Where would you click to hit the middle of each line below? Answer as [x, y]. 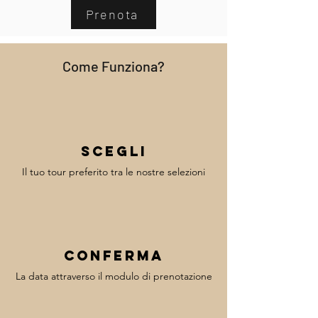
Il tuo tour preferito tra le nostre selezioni [114, 171]
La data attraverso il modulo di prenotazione [114, 276]
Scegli [114, 151]
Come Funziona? [114, 66]
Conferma [114, 255]
